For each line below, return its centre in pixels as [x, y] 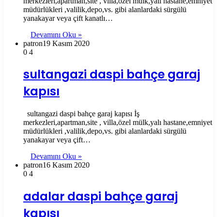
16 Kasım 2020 [66, 165]
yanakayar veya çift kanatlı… [68, 18]
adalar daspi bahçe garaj [101, 197]
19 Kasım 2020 [66, 43]
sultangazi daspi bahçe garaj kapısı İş [81, 114]
